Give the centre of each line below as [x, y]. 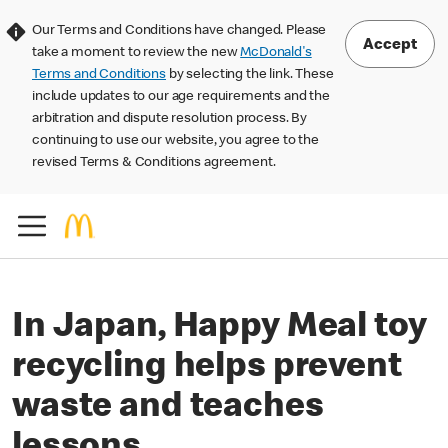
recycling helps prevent [207, 369]
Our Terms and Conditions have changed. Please [179, 31]
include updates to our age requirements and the [181, 97]
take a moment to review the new [136, 53]
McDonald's [276, 53]
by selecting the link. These [250, 75]
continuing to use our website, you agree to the [175, 141]
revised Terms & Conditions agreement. [154, 163]
